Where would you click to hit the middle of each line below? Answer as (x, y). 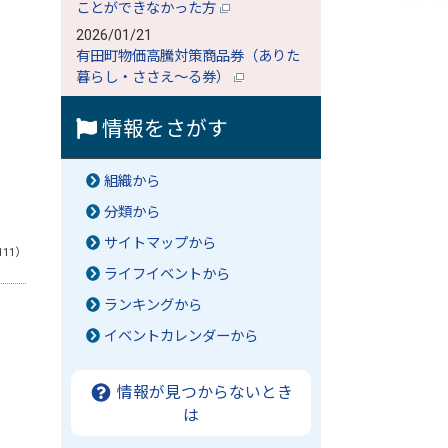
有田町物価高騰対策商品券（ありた (188, 56)
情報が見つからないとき (203, 392)
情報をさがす (162, 129)
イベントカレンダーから (181, 336)
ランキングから (153, 305)
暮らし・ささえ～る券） (155, 77)
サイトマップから (160, 243)
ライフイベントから (167, 274)
